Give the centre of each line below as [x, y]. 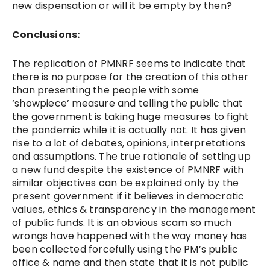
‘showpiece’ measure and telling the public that [128, 103]
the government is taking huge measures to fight [131, 116]
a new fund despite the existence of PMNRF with [128, 169]
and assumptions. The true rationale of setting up [131, 156]
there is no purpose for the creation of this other [130, 77]
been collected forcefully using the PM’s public [125, 249]
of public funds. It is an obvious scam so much [122, 222]
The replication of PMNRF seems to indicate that [129, 63]
